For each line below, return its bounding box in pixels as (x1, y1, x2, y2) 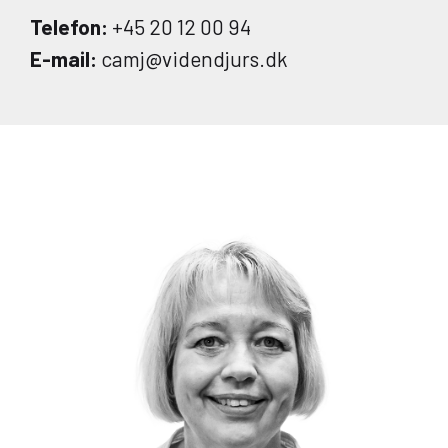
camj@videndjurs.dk (97, 46, 288, 71)
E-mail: (30, 46, 97, 71)
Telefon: (30, 14, 108, 39)
